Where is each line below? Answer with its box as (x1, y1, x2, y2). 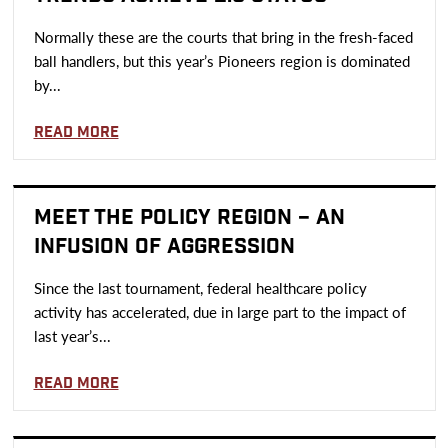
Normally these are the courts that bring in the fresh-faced (33, 26, 413, 47)
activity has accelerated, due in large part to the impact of (33, 301, 406, 322)
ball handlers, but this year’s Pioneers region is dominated (33, 50, 410, 71)
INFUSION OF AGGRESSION (33, 233, 295, 260)
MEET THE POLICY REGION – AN (33, 204, 345, 231)
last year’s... (33, 325, 111, 346)
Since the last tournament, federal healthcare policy (33, 277, 367, 298)
